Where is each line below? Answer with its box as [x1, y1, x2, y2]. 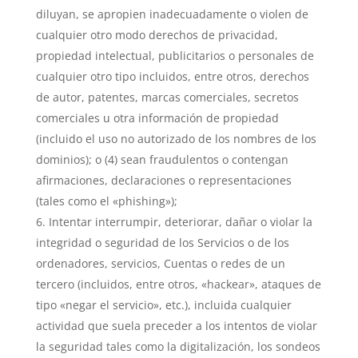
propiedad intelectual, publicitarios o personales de [35, 48, 314, 63]
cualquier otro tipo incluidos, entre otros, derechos [35, 69, 309, 84]
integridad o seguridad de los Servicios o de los [35, 235, 289, 250]
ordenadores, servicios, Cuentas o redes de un [35, 256, 285, 271]
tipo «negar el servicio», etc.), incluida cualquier [35, 297, 292, 312]
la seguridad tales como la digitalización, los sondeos [35, 339, 320, 354]
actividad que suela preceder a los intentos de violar [35, 318, 317, 333]
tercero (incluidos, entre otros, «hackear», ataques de [35, 276, 321, 292]
